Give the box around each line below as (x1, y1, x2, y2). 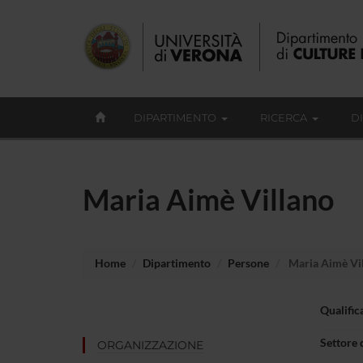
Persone (228, 255, 269, 270)
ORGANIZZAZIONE (97, 337, 203, 352)
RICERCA (260, 111, 307, 124)
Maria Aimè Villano (83, 181, 334, 217)
